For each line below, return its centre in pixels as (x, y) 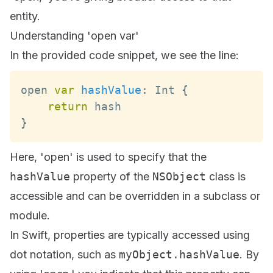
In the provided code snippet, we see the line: (124, 55)
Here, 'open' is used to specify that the (108, 157)
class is (226, 176)
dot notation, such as (64, 254)
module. (30, 215)
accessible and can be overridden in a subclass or (135, 196)
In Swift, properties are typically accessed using (130, 235)
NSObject (179, 176)
